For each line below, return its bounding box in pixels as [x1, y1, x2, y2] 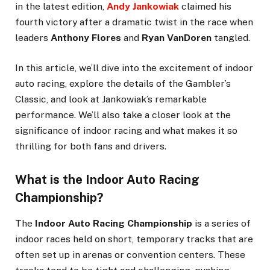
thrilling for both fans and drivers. [15, 140, 166, 152]
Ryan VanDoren [142, 31, 212, 43]
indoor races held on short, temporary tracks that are [15, 233, 253, 245]
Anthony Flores [51, 31, 121, 43]
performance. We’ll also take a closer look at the [15, 108, 231, 121]
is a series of [192, 218, 251, 230]
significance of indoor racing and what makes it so [15, 124, 237, 136]
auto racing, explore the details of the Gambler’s [15, 77, 231, 89]
